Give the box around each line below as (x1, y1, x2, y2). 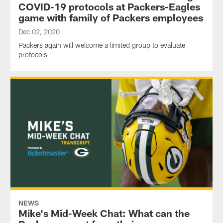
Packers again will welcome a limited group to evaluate (18, 41, 185, 50)
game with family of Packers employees (18, 11, 203, 24)
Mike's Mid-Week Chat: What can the (18, 207, 190, 220)
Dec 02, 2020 (18, 27, 60, 36)
